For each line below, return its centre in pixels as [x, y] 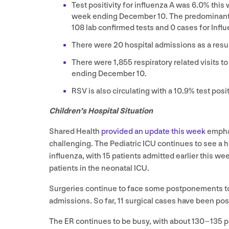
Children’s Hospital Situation [101, 111]
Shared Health [75, 131]
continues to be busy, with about [133, 221]
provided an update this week [153, 131]
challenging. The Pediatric [96, 144]
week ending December [114, 16]
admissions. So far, [83, 201]
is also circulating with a [130, 91]
